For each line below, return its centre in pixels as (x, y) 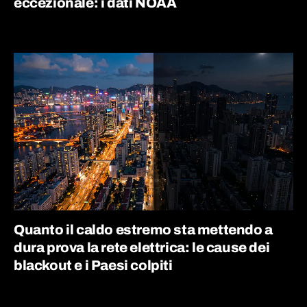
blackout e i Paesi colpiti (93, 265)
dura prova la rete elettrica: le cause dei (142, 247)
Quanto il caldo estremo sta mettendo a (143, 229)
